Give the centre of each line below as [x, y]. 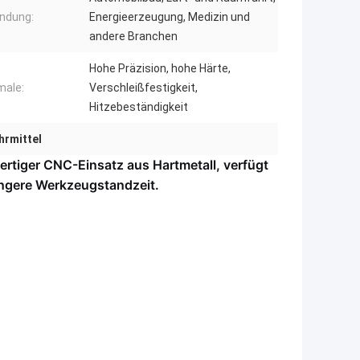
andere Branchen [133, 36]
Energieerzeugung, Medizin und [170, 16]
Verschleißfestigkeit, [143, 87]
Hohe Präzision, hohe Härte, [160, 68]
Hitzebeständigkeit [139, 106]
